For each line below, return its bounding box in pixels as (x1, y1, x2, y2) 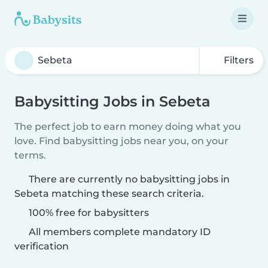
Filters (221, 54, 254, 66)
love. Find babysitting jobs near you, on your (14, 135, 229, 147)
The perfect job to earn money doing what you (14, 121, 241, 132)
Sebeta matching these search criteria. (14, 188, 204, 199)
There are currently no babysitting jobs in (29, 173, 230, 185)
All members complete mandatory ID (26, 226, 211, 237)
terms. (14, 150, 46, 161)
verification (14, 240, 69, 252)
